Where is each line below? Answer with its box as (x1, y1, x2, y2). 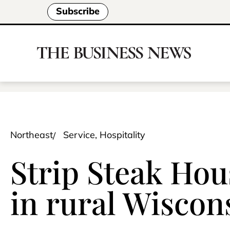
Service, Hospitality (63, 129, 145, 141)
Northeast (10, 129, 53, 141)
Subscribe (56, 5, 100, 17)
